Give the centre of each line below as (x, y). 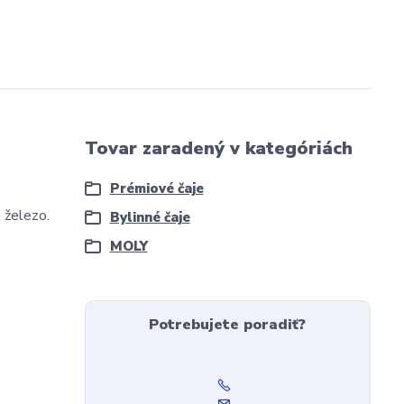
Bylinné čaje (150, 217)
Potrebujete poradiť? (228, 325)
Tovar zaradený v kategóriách (218, 148)
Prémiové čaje (156, 188)
